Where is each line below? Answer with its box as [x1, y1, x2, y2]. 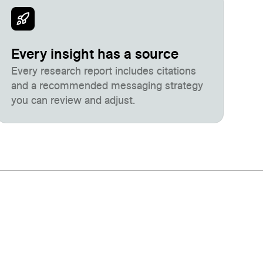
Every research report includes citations [11, 66, 196, 77]
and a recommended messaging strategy [11, 81, 203, 92]
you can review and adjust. [11, 96, 135, 106]
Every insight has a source [11, 48, 178, 62]
